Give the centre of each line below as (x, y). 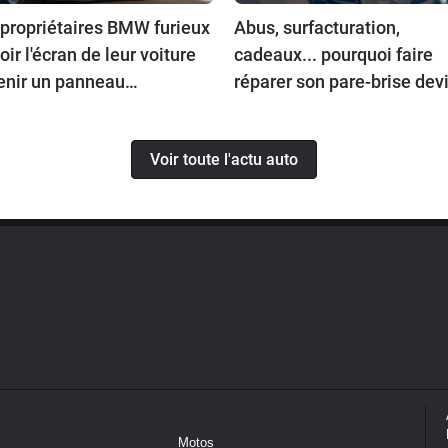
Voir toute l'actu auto (224, 159)
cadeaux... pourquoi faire (333, 55)
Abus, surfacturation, (317, 28)
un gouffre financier (312, 109)
